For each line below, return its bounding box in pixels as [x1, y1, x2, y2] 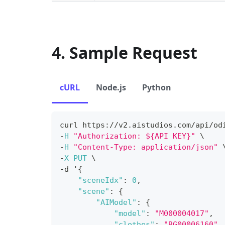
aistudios [132, 121, 173, 130]
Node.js [96, 82, 126, 93]
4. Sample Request [52, 42, 197, 63]
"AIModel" [96, 198, 137, 207]
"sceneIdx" [78, 176, 123, 185]
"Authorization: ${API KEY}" [73, 132, 195, 141]
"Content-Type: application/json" [73, 143, 218, 152]
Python [142, 82, 171, 93]
